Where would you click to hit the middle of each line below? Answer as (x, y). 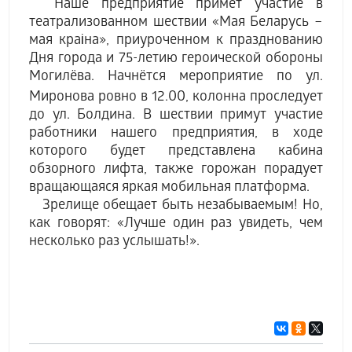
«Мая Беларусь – (267, 23)
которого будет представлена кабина (176, 152)
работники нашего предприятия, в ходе (176, 134)
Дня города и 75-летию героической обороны (176, 59)
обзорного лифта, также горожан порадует (176, 170)
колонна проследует (257, 98)
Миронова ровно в (89, 98)
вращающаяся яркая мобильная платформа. (170, 188)
